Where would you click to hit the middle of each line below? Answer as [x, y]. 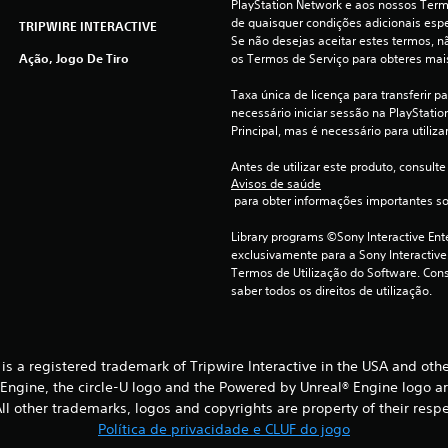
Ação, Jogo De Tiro [73, 58]
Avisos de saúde [275, 183]
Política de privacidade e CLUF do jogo [224, 429]
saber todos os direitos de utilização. [331, 290]
